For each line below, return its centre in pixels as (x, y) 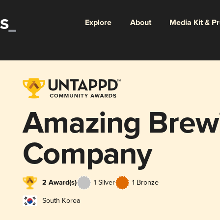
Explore (98, 23)
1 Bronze (145, 183)
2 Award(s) (59, 183)
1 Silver (104, 183)
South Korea (61, 200)
